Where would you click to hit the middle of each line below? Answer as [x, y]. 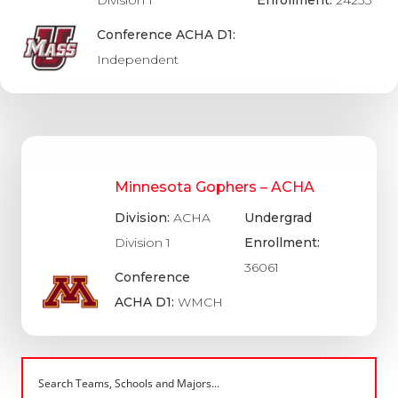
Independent [137, 59]
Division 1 [143, 243]
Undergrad [279, 218]
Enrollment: [283, 243]
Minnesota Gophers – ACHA [215, 187]
